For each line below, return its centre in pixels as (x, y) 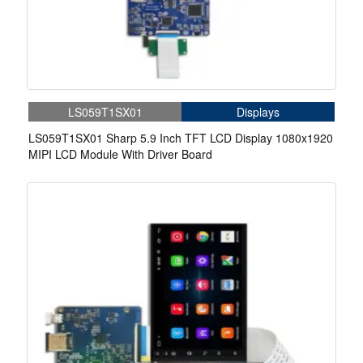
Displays (258, 112)
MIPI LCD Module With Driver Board (120, 154)
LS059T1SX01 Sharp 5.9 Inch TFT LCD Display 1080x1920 (181, 138)
